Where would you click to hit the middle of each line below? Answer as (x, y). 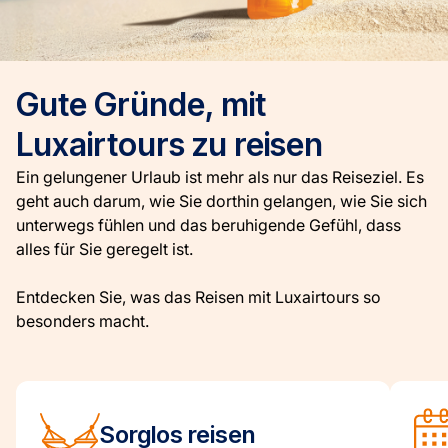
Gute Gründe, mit (141, 104)
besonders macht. (82, 321)
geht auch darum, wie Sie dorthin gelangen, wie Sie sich (221, 201)
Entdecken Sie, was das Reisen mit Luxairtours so (198, 297)
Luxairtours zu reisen (169, 144)
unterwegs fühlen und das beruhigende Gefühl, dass (208, 225)
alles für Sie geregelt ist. (104, 249)
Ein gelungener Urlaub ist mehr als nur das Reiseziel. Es (220, 177)
